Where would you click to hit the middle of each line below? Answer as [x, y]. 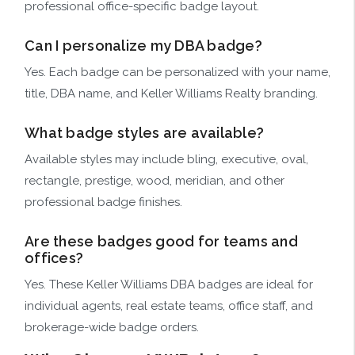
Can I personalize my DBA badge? [143, 46]
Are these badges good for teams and [161, 242]
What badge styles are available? [144, 133]
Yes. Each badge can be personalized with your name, [177, 73]
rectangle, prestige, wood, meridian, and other [155, 181]
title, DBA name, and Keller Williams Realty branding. [171, 94]
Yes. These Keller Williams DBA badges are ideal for [169, 285]
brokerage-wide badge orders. [112, 328]
